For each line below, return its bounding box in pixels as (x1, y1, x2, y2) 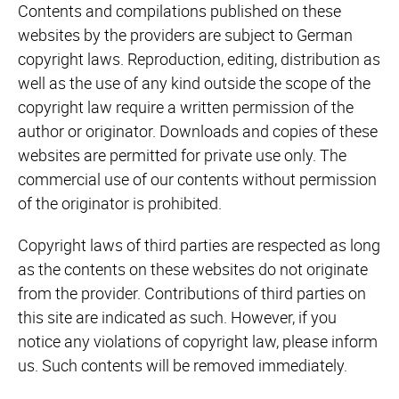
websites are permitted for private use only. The (18, 144, 346, 167)
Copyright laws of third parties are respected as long (18, 234, 380, 256)
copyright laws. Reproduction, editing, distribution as (18, 48, 380, 70)
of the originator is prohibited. (18, 192, 222, 215)
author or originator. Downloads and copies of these (18, 120, 378, 142)
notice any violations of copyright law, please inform (18, 330, 378, 353)
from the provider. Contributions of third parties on (18, 282, 366, 305)
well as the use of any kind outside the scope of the (18, 72, 370, 94)
